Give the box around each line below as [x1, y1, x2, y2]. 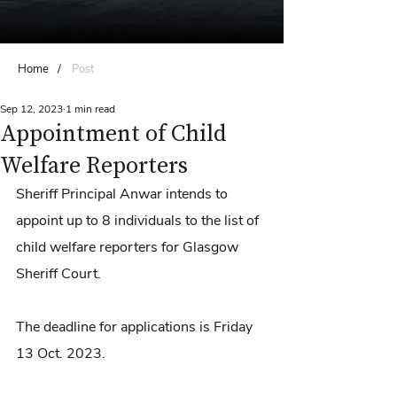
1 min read [66, 102, 115, 116]
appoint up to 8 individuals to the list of [16, 211, 262, 230]
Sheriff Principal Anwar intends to [16, 184, 231, 204]
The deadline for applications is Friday [16, 317, 256, 337]
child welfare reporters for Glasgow [16, 237, 242, 257]
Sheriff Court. [16, 264, 105, 284]
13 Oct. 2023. [16, 344, 105, 363]
